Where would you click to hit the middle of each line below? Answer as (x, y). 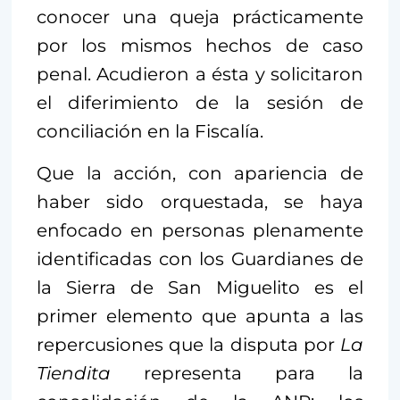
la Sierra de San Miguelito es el (200, 287)
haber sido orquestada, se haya (200, 201)
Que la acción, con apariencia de (200, 173)
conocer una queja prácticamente (200, 17)
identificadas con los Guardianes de (200, 258)
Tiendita (74, 373)
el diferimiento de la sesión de (200, 102)
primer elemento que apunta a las (200, 316)
